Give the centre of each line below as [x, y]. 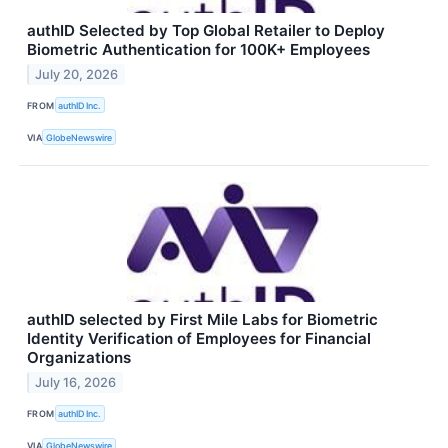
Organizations [79, 358]
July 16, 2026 [76, 383]
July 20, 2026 [77, 74]
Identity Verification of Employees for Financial [199, 339]
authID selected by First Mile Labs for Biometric [202, 320]
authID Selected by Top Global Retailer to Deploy [206, 31]
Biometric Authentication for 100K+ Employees [198, 50]
